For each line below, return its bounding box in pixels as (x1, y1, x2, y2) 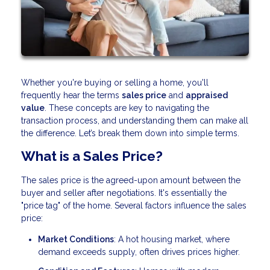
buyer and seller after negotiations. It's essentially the (21, 188, 227, 198)
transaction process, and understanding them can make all (21, 115, 248, 125)
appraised (186, 90, 228, 100)
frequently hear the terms (21, 90, 122, 100)
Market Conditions (38, 234, 114, 245)
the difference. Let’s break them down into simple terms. (21, 128, 239, 138)
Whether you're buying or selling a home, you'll (21, 77, 209, 87)
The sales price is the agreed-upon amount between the (21, 175, 240, 186)
